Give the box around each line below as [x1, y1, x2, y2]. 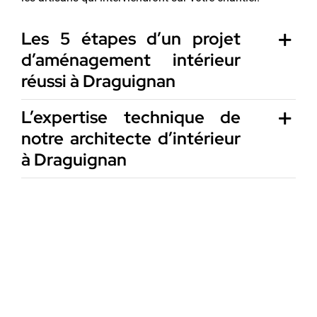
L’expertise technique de [21, 105, 241, 128]
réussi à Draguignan [21, 69, 175, 92]
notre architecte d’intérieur [21, 127, 241, 149]
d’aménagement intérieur [21, 48, 241, 71]
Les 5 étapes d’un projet [21, 27, 241, 50]
